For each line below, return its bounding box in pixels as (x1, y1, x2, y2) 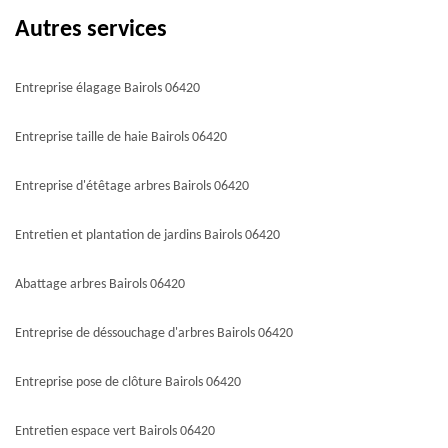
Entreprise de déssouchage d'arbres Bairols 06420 (15, 325, 293, 341)
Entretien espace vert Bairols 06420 (15, 423, 215, 439)
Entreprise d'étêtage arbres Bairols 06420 (15, 178, 249, 194)
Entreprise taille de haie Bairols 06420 (15, 129, 227, 145)
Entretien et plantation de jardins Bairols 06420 (15, 227, 280, 243)
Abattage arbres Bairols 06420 (15, 276, 185, 292)
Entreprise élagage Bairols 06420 (15, 80, 200, 96)
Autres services (15, 17, 167, 42)
